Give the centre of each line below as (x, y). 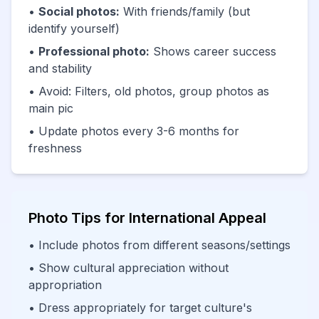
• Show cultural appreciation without (129, 268)
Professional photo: (94, 51)
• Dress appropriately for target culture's (140, 308)
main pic (51, 108)
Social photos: (79, 11)
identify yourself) (74, 28)
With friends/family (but (185, 11)
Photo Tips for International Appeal (147, 218)
